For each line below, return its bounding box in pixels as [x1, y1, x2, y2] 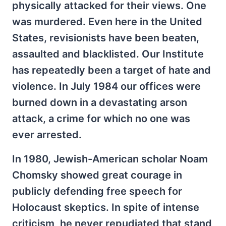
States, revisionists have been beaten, [12, 32, 199, 44]
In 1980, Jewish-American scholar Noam [12, 153, 208, 165]
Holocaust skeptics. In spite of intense [12, 201, 199, 213]
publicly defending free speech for [12, 185, 182, 197]
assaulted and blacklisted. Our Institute [12, 48, 204, 60]
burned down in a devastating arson [12, 96, 187, 108]
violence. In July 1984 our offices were [12, 80, 201, 92]
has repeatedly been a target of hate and [12, 64, 211, 76]
